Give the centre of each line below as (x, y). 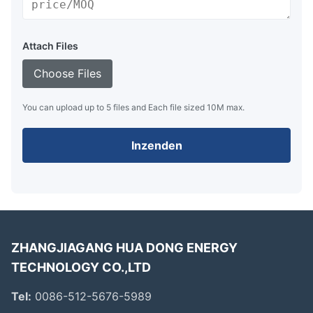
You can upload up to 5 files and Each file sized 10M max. (133, 107)
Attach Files (50, 45)
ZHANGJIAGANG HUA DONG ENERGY (124, 247)
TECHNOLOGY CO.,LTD (81, 267)
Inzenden (156, 145)
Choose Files (67, 73)
